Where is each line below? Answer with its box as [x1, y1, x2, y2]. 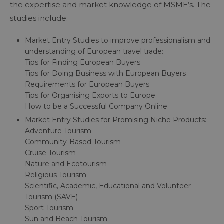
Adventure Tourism [25, 126, 91, 135]
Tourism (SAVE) [25, 192, 78, 201]
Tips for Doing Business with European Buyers [25, 68, 188, 78]
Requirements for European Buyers [25, 79, 149, 89]
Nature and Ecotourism [25, 159, 107, 168]
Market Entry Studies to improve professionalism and [25, 35, 210, 45]
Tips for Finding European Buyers [25, 57, 142, 67]
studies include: [10, 13, 68, 23]
